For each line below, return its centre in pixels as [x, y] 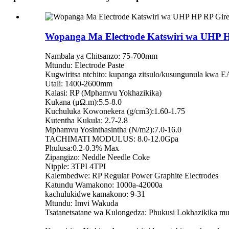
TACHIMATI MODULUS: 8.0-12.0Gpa [112, 139]
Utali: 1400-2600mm [79, 84]
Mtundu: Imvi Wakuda [82, 203]
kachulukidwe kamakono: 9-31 [95, 194]
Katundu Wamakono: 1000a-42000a [104, 185]
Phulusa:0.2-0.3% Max [82, 148]
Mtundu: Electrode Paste [85, 65]
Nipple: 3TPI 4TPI [75, 167]
